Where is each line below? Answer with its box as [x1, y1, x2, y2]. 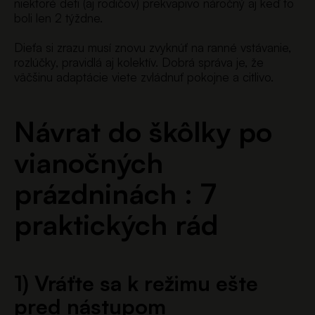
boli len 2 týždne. [14, 10, 103, 25]
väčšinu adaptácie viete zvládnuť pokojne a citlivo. [14, 69, 274, 84]
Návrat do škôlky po [14, 113, 272, 149]
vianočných [14, 144, 163, 180]
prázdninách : [14, 175, 200, 211]
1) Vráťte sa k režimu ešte [14, 269, 258, 296]
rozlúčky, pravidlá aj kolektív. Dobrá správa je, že [14, 54, 264, 70]
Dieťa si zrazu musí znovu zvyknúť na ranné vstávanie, [14, 39, 291, 55]
